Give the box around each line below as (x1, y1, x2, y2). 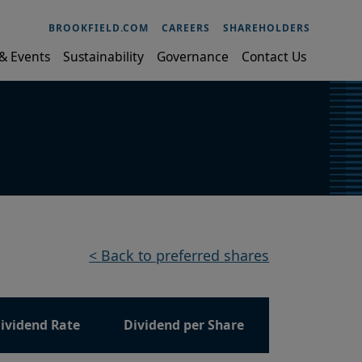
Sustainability (63, 47, 144, 65)
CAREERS (162, 20, 210, 35)
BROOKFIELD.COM (48, 20, 149, 35)
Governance (157, 47, 229, 65)
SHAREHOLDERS (223, 20, 310, 35)
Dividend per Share (124, 316, 245, 335)
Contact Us (242, 47, 306, 65)
